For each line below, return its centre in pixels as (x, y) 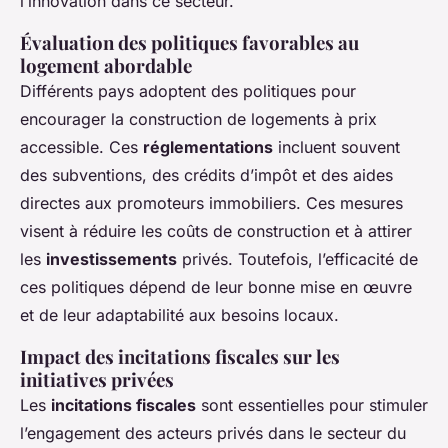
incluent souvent (336, 147)
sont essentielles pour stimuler (312, 405)
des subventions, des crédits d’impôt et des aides (206, 175)
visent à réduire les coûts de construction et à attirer (216, 231)
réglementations (208, 147)
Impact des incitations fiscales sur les (180, 357)
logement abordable (106, 66)
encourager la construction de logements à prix (198, 119)
